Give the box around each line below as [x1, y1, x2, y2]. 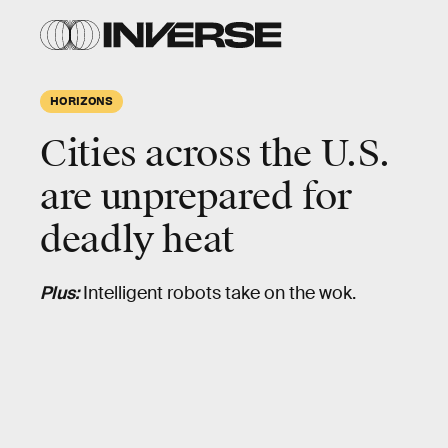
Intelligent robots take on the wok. [83, 282, 356, 304]
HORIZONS [50, 93, 114, 107]
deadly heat [40, 217, 235, 263]
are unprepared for [40, 174, 352, 220]
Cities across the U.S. [40, 131, 392, 177]
